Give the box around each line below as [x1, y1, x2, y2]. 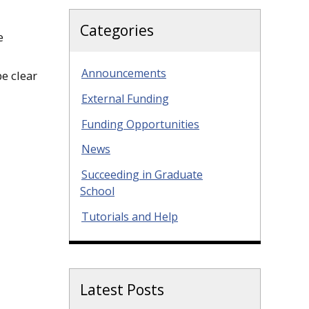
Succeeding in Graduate [81, 167, 203, 183]
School [80, 183, 114, 199]
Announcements [81, 66, 166, 81]
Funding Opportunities [81, 116, 199, 132]
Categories [80, 21, 154, 40]
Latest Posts [80, 279, 164, 299]
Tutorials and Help [81, 208, 178, 224]
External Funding [81, 90, 169, 106]
